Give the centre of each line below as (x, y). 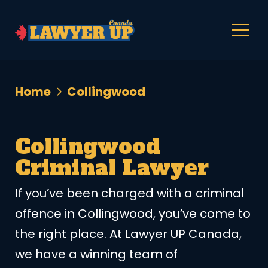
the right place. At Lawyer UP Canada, (128, 234)
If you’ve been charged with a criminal (130, 194)
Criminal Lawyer (112, 168)
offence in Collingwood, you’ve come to (133, 214)
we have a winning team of (96, 255)
